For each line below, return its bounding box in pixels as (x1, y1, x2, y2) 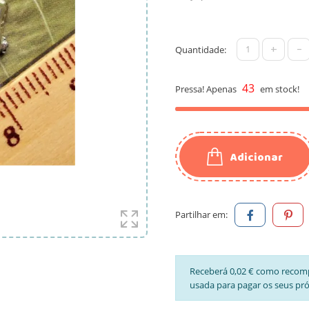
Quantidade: (175, 43, 226, 56)
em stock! (258, 82, 299, 95)
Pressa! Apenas (175, 82, 239, 95)
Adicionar (230, 147, 283, 168)
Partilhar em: (175, 208, 228, 221)
